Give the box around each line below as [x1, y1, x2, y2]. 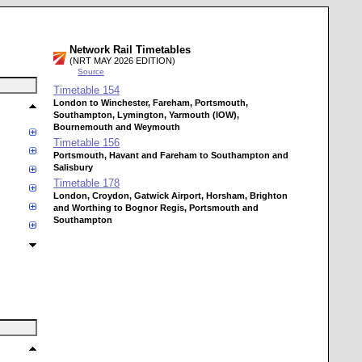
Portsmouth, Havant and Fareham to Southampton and [53, 150, 288, 160]
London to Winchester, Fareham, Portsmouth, [53, 98, 248, 107]
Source [78, 67, 104, 76]
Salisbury [53, 162, 93, 172]
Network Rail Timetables [69, 44, 191, 56]
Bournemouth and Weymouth [53, 122, 180, 132]
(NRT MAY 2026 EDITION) [69, 56, 175, 65]
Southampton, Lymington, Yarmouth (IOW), [53, 110, 239, 120]
